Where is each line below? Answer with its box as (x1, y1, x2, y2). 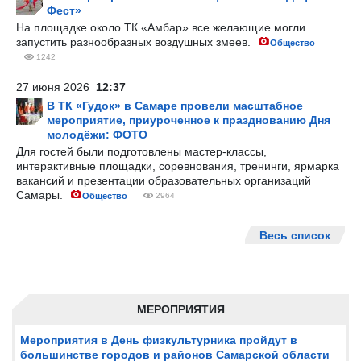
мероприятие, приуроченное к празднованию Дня (47, 114, 330, 127)
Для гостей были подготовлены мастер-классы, (16, 145, 267, 158)
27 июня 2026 (16, 81, 96, 93)
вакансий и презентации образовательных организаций (16, 174, 311, 187)
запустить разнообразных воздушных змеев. (16, 35, 254, 48)
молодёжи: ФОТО (47, 128, 147, 141)
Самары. (16, 189, 66, 201)
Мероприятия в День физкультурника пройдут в (20, 334, 297, 346)
